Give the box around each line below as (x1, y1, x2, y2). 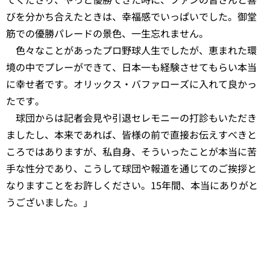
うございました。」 (6, 194, 93, 209)
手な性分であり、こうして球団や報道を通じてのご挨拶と (6, 160, 257, 175)
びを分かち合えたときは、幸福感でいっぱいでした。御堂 (6, 8, 257, 24)
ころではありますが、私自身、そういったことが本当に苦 (6, 143, 257, 159)
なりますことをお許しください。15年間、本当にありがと (6, 177, 258, 192)
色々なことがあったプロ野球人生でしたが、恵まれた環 (6, 42, 257, 57)
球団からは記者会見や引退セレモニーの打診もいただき (6, 110, 257, 125)
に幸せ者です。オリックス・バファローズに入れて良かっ (6, 76, 257, 91)
